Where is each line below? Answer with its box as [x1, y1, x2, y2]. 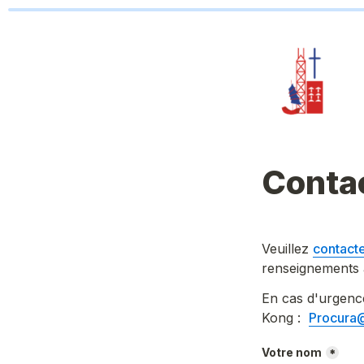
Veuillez [262, 240, 313, 257]
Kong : [262, 310, 309, 326]
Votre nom [262, 345, 322, 359]
